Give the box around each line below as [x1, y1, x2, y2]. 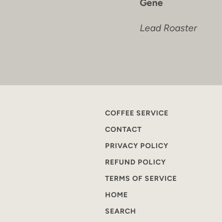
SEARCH [105, 207, 136, 216]
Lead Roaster [139, 22, 197, 34]
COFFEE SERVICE [105, 109, 168, 117]
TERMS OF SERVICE [105, 174, 177, 183]
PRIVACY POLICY [105, 141, 168, 150]
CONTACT [105, 125, 142, 134]
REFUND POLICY [105, 158, 166, 166]
